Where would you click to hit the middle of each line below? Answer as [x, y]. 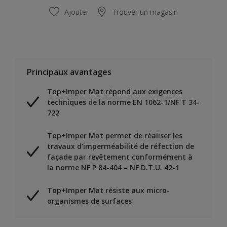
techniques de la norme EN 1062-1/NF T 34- [123, 102]
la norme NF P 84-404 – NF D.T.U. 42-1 [113, 167]
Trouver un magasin [145, 12]
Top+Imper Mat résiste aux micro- [108, 190]
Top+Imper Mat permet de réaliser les [115, 135]
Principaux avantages [69, 72]
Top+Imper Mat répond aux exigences [115, 91]
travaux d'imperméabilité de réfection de [121, 146]
